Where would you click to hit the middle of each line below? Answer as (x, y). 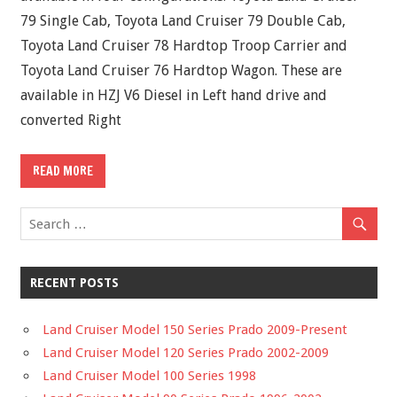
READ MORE (62, 171)
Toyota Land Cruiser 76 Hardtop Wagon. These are (181, 70)
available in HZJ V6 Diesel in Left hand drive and (173, 95)
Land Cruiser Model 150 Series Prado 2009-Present (195, 330)
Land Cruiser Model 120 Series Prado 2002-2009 (186, 353)
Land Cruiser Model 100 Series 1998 (149, 376)
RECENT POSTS (74, 283)
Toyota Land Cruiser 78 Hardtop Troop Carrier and (183, 45)
